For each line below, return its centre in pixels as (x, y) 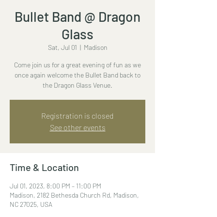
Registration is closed (77, 115)
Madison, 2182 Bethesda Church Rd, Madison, (74, 195)
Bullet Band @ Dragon (77, 16)
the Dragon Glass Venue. (77, 85)
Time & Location (44, 167)
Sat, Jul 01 (62, 47)
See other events (77, 127)
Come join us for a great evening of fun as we (77, 64)
